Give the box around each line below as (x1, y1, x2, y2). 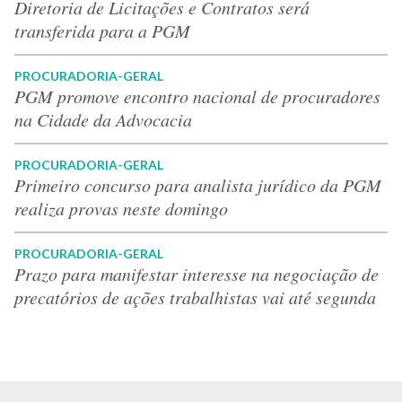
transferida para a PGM (14, 18, 190, 42)
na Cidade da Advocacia (14, 107, 192, 131)
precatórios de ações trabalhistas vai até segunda (14, 284, 376, 309)
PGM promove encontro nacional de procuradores (14, 83, 380, 108)
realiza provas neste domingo (14, 196, 228, 220)
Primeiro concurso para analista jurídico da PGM (14, 172, 381, 197)
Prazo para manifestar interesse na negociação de (14, 261, 379, 285)
